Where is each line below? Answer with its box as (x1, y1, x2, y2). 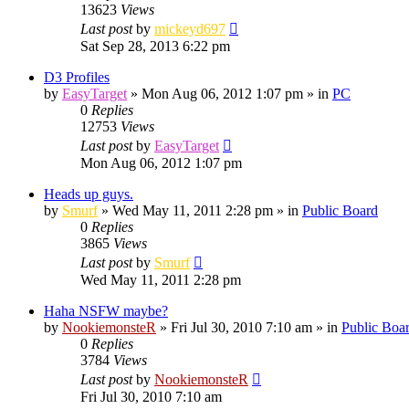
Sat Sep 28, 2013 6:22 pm (80, 37, 230, 54)
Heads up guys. (44, 185, 133, 202)
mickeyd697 (154, 20, 225, 37)
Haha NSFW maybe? (44, 302, 168, 319)
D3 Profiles (44, 68, 110, 85)
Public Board (302, 202, 378, 218)
